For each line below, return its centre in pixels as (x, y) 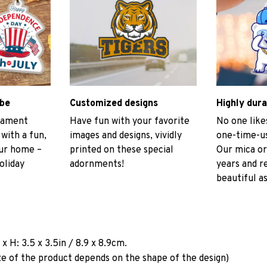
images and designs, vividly (126, 136)
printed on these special (122, 150)
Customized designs (114, 103)
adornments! (97, 165)
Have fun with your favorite (130, 122)
